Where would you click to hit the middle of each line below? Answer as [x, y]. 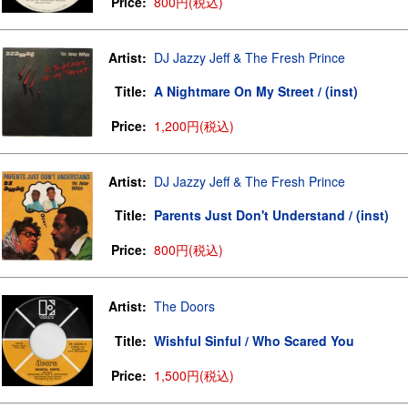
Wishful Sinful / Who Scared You [254, 341]
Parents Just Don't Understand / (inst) [271, 215]
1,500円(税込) [194, 375]
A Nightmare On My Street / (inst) [256, 91]
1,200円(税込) [194, 126]
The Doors [184, 306]
